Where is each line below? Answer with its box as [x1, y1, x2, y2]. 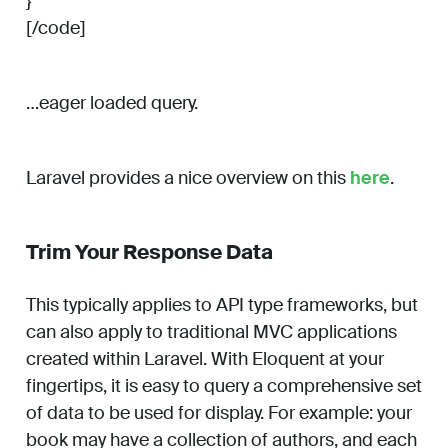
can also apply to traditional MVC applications [26, 320, 397, 345]
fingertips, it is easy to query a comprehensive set [26, 374, 422, 399]
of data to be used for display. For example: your [26, 401, 412, 426]
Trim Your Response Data [26, 239, 273, 266]
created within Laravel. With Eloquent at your [26, 347, 384, 372]
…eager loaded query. [26, 91, 198, 116]
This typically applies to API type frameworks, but [26, 293, 418, 318]
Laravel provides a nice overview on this [26, 166, 350, 191]
